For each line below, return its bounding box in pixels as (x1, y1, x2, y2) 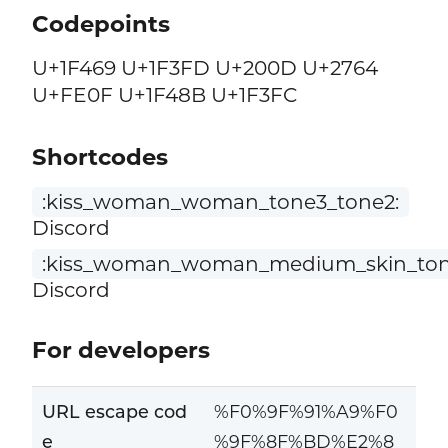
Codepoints (31, 10, 170, 39)
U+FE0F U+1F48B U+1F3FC (31, 82, 298, 108)
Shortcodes (31, 143, 168, 171)
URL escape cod (41, 401, 187, 423)
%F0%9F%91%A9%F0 (213, 401, 398, 423)
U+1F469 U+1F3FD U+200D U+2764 (31, 55, 378, 81)
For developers (31, 336, 210, 365)
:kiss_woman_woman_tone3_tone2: (41, 189, 399, 214)
